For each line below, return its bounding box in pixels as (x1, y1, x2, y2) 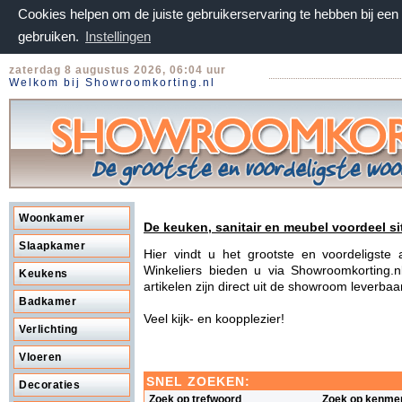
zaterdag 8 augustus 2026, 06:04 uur (9, 64, 226, 76)
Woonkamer (19, 212, 85, 224)
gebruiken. (18, 29, 83, 44)
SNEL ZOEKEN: (146, 373, 250, 389)
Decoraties (19, 379, 80, 391)
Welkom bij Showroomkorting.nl (9, 76, 215, 89)
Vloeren (19, 351, 62, 363)
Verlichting (19, 323, 78, 336)
